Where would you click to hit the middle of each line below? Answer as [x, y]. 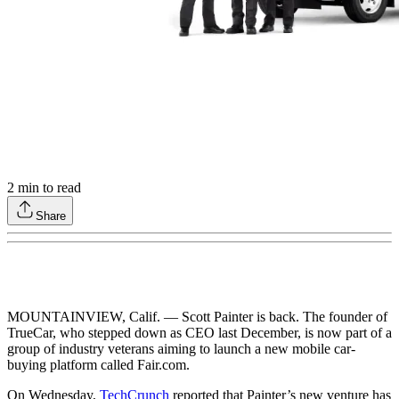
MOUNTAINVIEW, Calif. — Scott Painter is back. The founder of [197, 316]
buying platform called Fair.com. [98, 364]
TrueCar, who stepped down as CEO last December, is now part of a [199, 332]
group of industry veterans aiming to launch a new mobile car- [181, 348]
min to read [48, 187]
